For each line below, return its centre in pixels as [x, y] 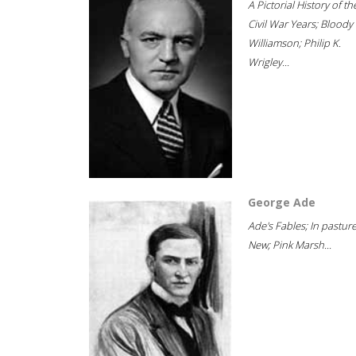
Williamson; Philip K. [294, 43]
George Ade [282, 202]
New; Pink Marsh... [290, 245]
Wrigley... [269, 62]
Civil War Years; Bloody [300, 24]
